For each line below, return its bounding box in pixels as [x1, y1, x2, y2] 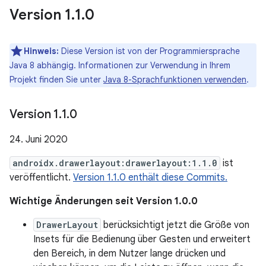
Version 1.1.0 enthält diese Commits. [73, 172, 227, 183]
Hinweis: [24, 46, 59, 56]
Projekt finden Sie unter [9, 74, 103, 85]
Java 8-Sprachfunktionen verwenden [103, 74, 246, 85]
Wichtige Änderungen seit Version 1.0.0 [9, 195, 198, 207]
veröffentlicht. [9, 172, 73, 183]
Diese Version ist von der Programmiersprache [59, 46, 240, 56]
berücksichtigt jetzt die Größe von [101, 219, 249, 231]
